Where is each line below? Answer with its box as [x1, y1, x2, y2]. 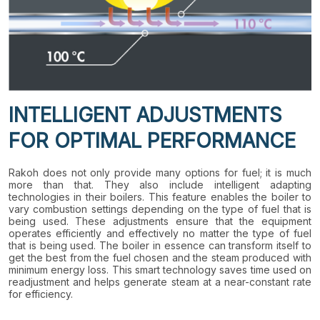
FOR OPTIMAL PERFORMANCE [9, 128, 296, 153]
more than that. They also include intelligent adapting [9, 178, 311, 191]
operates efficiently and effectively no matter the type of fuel [9, 226, 311, 239]
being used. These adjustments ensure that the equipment [9, 214, 311, 227]
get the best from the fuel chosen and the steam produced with [9, 251, 311, 264]
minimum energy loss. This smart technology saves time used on [9, 263, 311, 276]
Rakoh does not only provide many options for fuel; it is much [9, 166, 311, 179]
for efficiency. [9, 287, 76, 300]
